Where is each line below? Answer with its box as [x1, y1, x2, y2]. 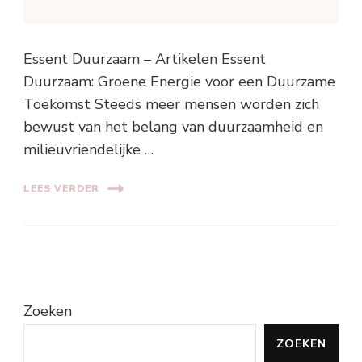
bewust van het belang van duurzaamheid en [23, 116, 323, 137]
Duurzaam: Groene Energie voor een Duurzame [23, 71, 335, 91]
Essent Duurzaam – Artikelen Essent [23, 48, 266, 69]
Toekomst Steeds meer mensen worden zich [23, 94, 319, 114]
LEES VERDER [23, 182, 99, 196]
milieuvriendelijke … [23, 139, 154, 159]
